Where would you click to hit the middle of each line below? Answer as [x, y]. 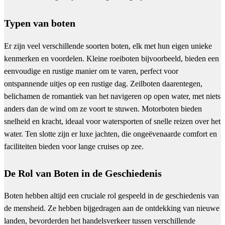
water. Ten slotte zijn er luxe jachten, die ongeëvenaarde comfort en [110, 134]
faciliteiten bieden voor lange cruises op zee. [74, 146]
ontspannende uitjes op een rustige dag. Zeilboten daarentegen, [103, 83]
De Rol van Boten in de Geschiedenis [83, 173]
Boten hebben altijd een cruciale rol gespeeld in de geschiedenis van [111, 196]
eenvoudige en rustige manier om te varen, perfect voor [91, 71]
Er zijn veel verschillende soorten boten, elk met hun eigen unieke [108, 46]
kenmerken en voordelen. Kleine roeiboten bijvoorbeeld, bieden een [111, 58]
